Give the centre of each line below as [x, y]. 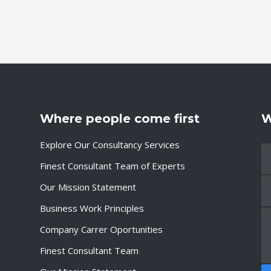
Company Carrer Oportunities [101, 229]
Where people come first [119, 119]
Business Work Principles [92, 208]
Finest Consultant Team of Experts [112, 166]
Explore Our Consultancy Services [109, 145]
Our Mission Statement [88, 187]
